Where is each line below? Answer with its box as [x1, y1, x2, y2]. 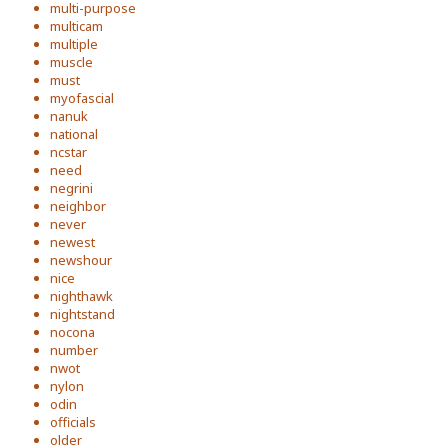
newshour [50, 251, 112, 269]
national [50, 125, 98, 143]
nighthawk [50, 287, 113, 305]
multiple [50, 35, 98, 53]
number [50, 341, 98, 359]
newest [50, 233, 95, 251]
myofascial [50, 89, 114, 107]
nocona [50, 323, 95, 341]
